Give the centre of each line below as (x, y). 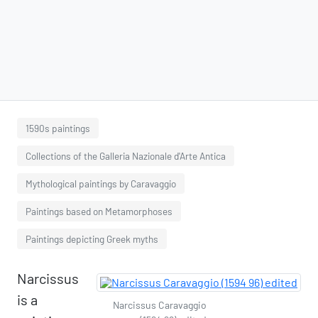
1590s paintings (58, 128)
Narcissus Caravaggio (160, 305)
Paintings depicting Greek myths (92, 239)
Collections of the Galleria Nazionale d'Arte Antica (126, 156)
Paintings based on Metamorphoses (99, 211)
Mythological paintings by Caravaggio (101, 183)
